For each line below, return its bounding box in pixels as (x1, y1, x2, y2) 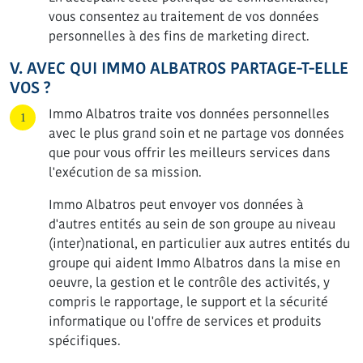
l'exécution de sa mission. (49, 164, 202, 181)
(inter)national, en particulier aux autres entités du (49, 235, 350, 252)
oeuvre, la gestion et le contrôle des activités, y (49, 274, 330, 291)
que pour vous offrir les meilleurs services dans (49, 144, 331, 161)
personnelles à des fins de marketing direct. (49, 28, 310, 45)
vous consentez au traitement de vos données (49, 8, 319, 25)
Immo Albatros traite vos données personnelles (49, 105, 330, 122)
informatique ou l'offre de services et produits (49, 313, 322, 330)
